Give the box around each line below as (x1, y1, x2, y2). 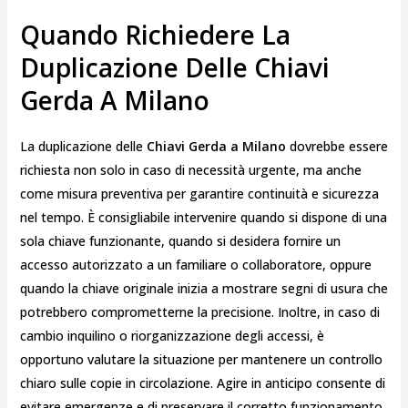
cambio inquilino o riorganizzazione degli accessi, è (19, 327, 324, 345)
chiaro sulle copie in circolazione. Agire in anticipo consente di (19, 374, 385, 393)
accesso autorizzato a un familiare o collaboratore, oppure (19, 256, 372, 274)
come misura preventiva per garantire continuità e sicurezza (19, 185, 379, 203)
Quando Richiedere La (19, 17, 291, 53)
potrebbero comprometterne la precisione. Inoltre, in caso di (19, 303, 380, 321)
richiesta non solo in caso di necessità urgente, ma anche (19, 161, 362, 179)
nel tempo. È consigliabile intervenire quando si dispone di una (19, 209, 387, 227)
